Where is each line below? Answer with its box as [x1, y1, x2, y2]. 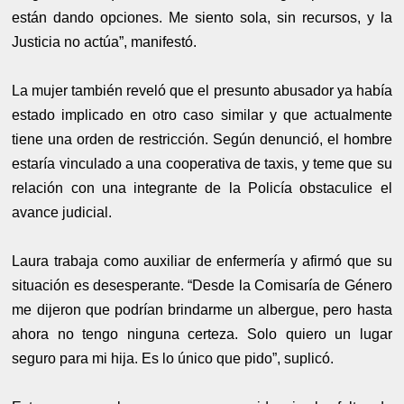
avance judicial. [12, 204, 113, 220]
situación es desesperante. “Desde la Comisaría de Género [12, 277, 392, 293]
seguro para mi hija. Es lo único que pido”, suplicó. [12, 350, 335, 366]
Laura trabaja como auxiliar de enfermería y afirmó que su [12, 252, 392, 269]
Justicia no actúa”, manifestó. [12, 33, 197, 50]
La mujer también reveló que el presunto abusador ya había [12, 82, 392, 98]
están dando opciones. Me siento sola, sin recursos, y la [12, 9, 392, 25]
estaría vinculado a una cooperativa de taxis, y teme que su [12, 155, 392, 171]
